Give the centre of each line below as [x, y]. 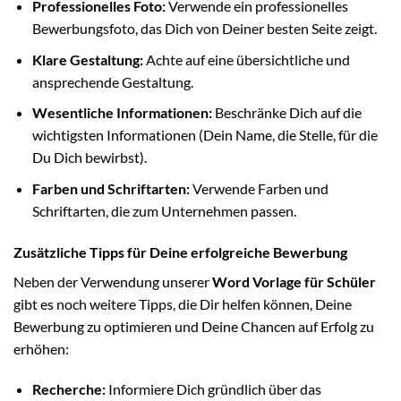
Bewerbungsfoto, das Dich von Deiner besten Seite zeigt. [204, 28]
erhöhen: [41, 348]
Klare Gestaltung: [87, 59]
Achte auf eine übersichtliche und [246, 59]
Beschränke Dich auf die [286, 113]
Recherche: [68, 389]
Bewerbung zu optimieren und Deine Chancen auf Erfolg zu [194, 326]
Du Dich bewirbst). [89, 158]
